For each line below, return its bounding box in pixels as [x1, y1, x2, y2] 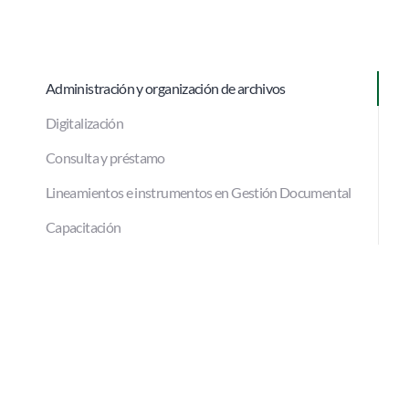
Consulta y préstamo [46, 149, 165, 166]
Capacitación [46, 218, 121, 236]
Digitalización [46, 114, 124, 131]
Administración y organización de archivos [46, 79, 286, 97]
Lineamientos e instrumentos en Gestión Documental [46, 184, 351, 201]
